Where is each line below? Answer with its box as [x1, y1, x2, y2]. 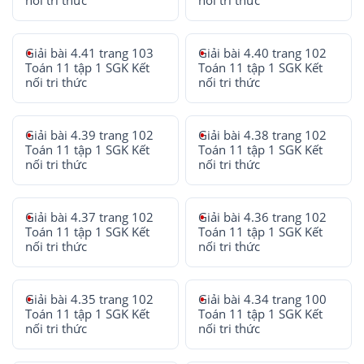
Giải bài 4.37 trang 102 [25, 210, 154, 225]
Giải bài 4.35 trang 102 [25, 292, 154, 307]
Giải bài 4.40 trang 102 [198, 45, 327, 61]
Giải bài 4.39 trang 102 [25, 128, 154, 143]
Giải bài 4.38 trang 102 [198, 128, 327, 143]
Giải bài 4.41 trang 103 [25, 45, 154, 61]
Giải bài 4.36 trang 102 [198, 210, 327, 225]
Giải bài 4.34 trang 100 [198, 292, 327, 307]
